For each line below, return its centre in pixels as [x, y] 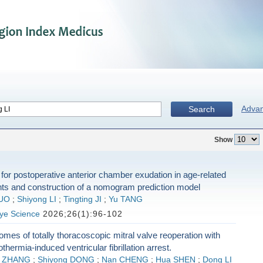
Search [202, 109]
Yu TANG [125, 199]
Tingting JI [82, 199]
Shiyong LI [36, 199]
